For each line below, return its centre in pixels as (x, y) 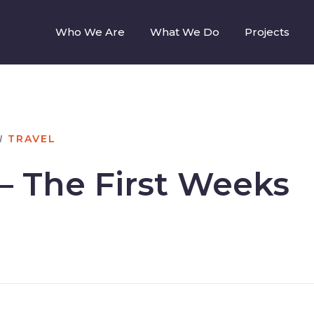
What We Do (184, 32)
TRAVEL (32, 139)
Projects (267, 32)
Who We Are (90, 32)
